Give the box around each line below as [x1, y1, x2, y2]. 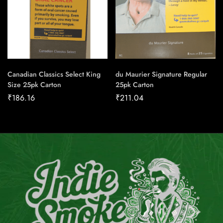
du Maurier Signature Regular [115, 69, 207, 80]
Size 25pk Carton [7, 80, 61, 90]
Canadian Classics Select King [7, 69, 101, 80]
